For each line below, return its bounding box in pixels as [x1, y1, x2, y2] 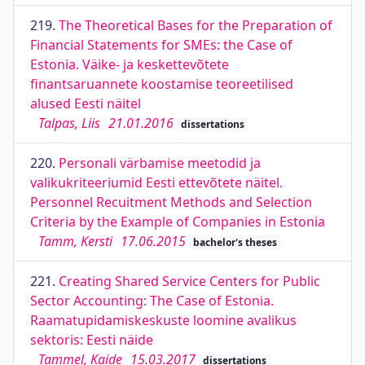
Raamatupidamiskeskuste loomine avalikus [30, 311, 297, 329]
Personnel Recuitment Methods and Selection [30, 193, 312, 211]
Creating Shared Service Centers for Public [59, 272, 320, 290]
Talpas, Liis [38, 114, 100, 132]
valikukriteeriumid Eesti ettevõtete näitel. [30, 174, 283, 191]
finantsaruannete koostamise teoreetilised [30, 75, 293, 93]
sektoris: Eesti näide [30, 331, 153, 349]
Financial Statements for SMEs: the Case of [30, 36, 292, 54]
